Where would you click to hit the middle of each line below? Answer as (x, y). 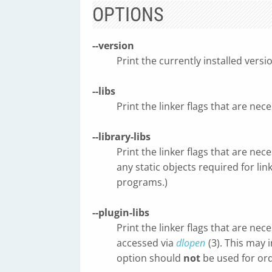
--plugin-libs (121, 212)
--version (113, 46)
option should (150, 258)
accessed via (146, 243)
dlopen (191, 243)
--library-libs (121, 137)
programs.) (142, 182)
